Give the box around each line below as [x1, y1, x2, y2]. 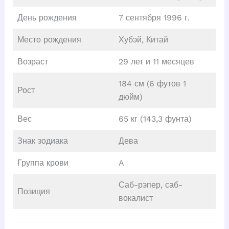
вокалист [118, 193, 153, 203]
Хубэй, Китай [118, 35, 168, 45]
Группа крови [17, 158, 68, 168]
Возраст [17, 57, 48, 67]
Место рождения [17, 35, 81, 45]
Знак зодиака [17, 136, 68, 146]
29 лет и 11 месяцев [118, 57, 194, 67]
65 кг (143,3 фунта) [118, 114, 192, 124]
